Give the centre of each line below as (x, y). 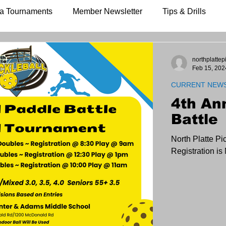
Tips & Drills (184, 11)
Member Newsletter (107, 11)
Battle (194, 119)
